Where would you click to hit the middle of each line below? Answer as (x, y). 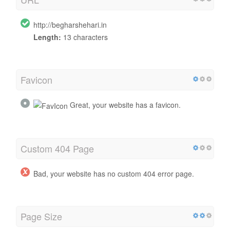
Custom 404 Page (57, 148)
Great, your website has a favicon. (124, 104)
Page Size (41, 216)
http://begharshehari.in (70, 24)
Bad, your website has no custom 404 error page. (114, 173)
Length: (47, 37)
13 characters (84, 37)
